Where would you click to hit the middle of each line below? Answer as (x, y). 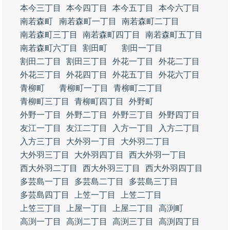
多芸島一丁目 (45, 181)
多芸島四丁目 (45, 195)
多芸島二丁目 (99, 181)
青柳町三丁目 (45, 101)
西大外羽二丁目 (49, 168)
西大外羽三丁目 (111, 168)
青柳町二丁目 (138, 88)
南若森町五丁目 (174, 35)
